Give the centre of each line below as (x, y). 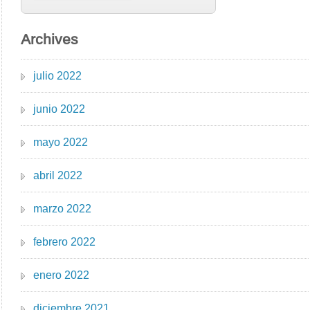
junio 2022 (60, 109)
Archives (50, 39)
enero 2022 (62, 275)
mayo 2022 (61, 142)
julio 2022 (58, 75)
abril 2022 (58, 175)
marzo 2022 (63, 208)
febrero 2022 (65, 241)
